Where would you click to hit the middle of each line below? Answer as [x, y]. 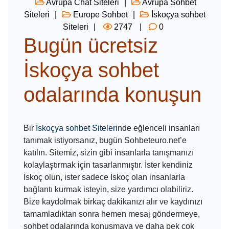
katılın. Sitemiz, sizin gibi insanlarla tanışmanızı [109, 153]
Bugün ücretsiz [91, 45]
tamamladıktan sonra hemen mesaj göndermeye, [112, 214]
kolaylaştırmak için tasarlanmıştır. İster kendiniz [108, 165]
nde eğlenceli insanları [159, 128]
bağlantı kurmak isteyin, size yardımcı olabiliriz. [108, 189]
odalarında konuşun [112, 95]
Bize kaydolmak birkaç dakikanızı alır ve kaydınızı [113, 202]
